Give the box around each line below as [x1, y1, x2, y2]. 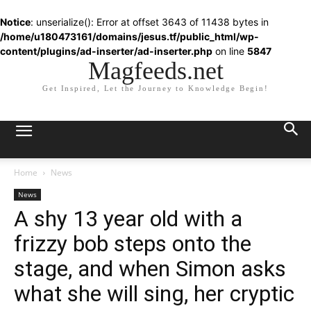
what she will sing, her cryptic [14, 280, 294, 307]
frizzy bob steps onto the [14, 230, 251, 257]
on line [212, 45, 247, 57]
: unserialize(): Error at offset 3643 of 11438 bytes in [31, 16, 269, 28]
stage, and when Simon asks [14, 255, 286, 282]
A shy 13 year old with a [14, 205, 242, 232]
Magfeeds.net [87, 57, 224, 85]
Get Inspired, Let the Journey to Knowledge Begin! [42, 84, 269, 92]
